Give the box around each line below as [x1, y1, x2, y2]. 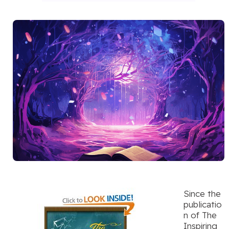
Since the [184, 188, 221, 199]
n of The [184, 210, 217, 221]
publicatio [184, 199, 222, 210]
